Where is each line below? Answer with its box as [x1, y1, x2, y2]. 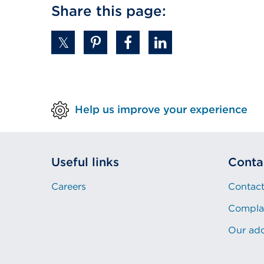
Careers [51, 181, 86, 192]
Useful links [51, 155, 119, 169]
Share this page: [51, 2, 166, 19]
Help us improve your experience [75, 103, 247, 115]
